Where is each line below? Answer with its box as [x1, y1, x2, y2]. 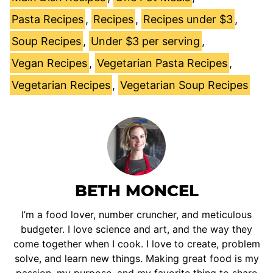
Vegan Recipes [12, 56, 87, 69]
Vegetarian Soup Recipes [120, 78, 248, 91]
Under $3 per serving [91, 34, 200, 48]
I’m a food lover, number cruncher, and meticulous [21, 208, 252, 221]
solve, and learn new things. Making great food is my [14, 252, 259, 264]
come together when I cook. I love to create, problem [13, 237, 260, 250]
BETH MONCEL [74, 180, 199, 200]
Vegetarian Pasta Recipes [97, 56, 227, 69]
